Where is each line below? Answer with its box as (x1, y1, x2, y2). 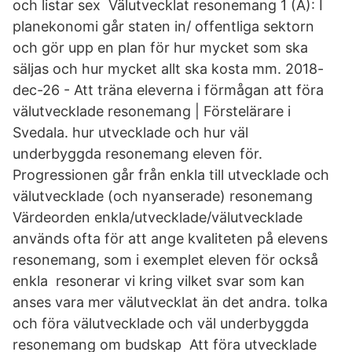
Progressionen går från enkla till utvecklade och (13, 167, 329, 183)
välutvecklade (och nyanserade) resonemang (13, 188, 317, 204)
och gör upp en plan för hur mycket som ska (13, 39, 308, 56)
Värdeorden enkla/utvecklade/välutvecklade (13, 209, 302, 225)
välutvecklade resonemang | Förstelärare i (13, 103, 291, 119)
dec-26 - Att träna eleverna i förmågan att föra (13, 82, 324, 98)
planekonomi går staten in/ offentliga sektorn (13, 18, 314, 35)
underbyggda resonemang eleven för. (13, 145, 262, 162)
